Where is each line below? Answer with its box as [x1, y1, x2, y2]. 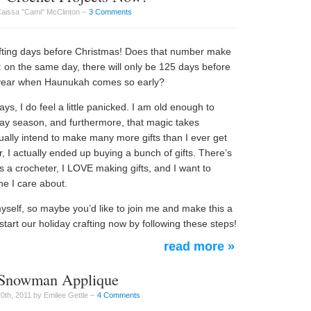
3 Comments [89, 8, 132, 16]
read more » [164, 239, 235, 253]
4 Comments [97, 291, 140, 299]
